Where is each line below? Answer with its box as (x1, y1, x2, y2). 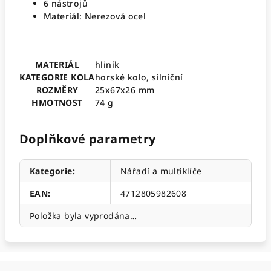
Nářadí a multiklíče (120, 165, 202, 177)
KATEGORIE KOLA (19, 71, 95, 83)
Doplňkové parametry (19, 131, 156, 147)
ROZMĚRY (36, 84, 79, 96)
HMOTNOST (31, 97, 83, 108)
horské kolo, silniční (95, 71, 183, 83)
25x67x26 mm (95, 84, 155, 96)
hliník (95, 59, 120, 70)
